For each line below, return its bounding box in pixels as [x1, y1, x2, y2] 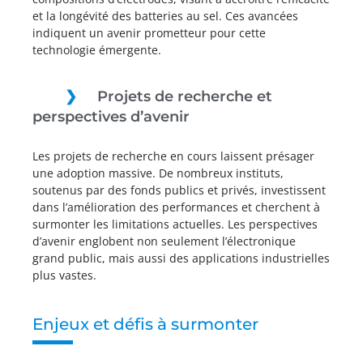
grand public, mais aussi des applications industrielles [32, 250, 330, 266]
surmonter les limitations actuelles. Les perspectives [32, 216, 318, 232]
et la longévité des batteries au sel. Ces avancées [32, 8, 298, 23]
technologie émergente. [32, 42, 161, 58]
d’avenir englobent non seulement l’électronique [32, 233, 296, 249]
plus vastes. [32, 267, 96, 283]
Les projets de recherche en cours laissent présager [32, 148, 314, 164]
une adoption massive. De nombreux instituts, [32, 165, 284, 181]
